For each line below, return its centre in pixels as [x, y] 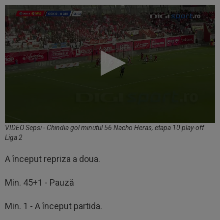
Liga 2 [14, 138]
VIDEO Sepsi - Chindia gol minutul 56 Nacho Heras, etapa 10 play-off [105, 128]
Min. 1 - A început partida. [54, 206]
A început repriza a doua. [53, 159]
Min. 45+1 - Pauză [40, 183]
